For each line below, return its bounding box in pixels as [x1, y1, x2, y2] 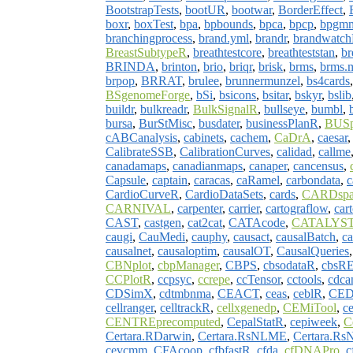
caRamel [236, 173, 280, 187]
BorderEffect [278, 2, 343, 17]
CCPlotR [106, 272, 151, 286]
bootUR [185, 2, 225, 17]
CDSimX [106, 286, 153, 300]
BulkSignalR [193, 102, 258, 116]
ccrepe [198, 272, 230, 286]
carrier [229, 201, 259, 215]
